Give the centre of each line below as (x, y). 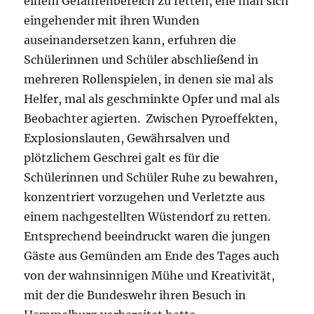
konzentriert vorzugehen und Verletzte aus (145, 197)
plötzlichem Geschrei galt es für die (122, 158)
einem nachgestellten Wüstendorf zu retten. (148, 217)
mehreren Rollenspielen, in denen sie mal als (149, 80)
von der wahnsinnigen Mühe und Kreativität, (150, 276)
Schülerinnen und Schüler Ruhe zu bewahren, (151, 178)
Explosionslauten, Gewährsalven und (127, 138)
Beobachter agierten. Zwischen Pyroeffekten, (151, 119)
